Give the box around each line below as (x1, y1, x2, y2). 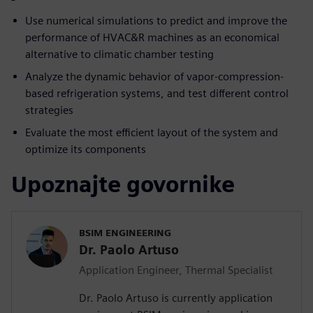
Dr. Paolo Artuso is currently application (79, 291, 272, 305)
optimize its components (25, 143, 146, 156)
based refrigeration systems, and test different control (25, 87, 289, 101)
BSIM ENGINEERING (79, 227, 171, 239)
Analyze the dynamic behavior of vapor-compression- (25, 70, 284, 84)
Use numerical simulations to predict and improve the (25, 14, 287, 28)
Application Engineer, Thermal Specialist (79, 263, 273, 277)
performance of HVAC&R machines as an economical (25, 31, 279, 45)
